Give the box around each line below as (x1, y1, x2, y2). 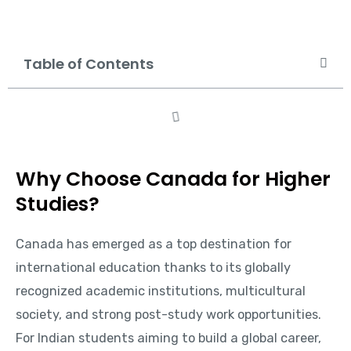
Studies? (16, 190, 100, 218)
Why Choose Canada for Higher (16, 165, 331, 193)
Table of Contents (24, 53, 154, 74)
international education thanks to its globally (16, 259, 291, 275)
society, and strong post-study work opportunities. (16, 306, 321, 322)
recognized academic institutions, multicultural (16, 283, 306, 299)
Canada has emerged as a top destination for (16, 236, 291, 251)
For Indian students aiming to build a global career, (16, 330, 321, 346)
